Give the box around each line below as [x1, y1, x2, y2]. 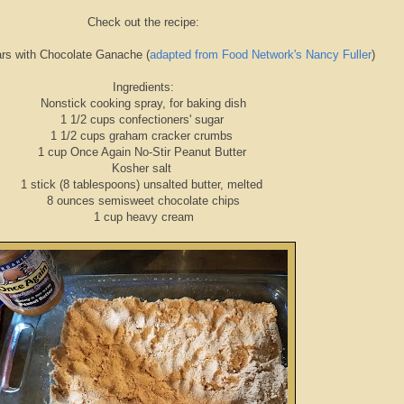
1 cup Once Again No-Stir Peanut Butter [37, 145, 250, 160]
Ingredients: [113, 80, 174, 95]
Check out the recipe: [87, 15, 199, 30]
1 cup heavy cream [93, 210, 194, 225]
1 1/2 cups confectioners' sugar [60, 113, 227, 127]
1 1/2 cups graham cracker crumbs [50, 129, 236, 143]
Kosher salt [112, 161, 175, 176]
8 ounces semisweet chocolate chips [47, 194, 240, 208]
